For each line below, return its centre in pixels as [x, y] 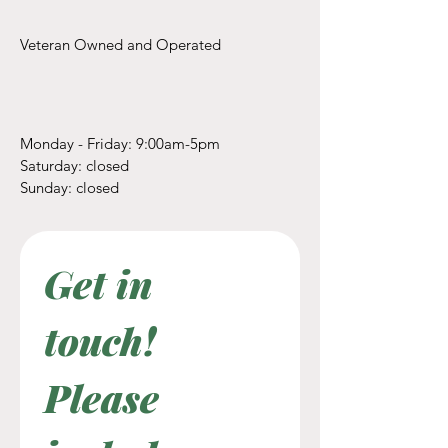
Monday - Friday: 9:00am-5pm [120, 143]
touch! [100, 340]
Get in [98, 283]
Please [101, 397]
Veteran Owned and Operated [120, 44]
